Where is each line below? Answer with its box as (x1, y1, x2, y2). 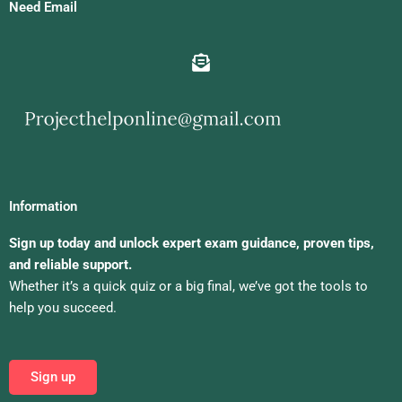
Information (9, 198, 77, 215)
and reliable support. (9, 257, 132, 274)
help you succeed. (9, 300, 117, 317)
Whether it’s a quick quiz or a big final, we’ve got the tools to (9, 278, 368, 295)
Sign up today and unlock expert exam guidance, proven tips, (9, 235, 374, 252)
